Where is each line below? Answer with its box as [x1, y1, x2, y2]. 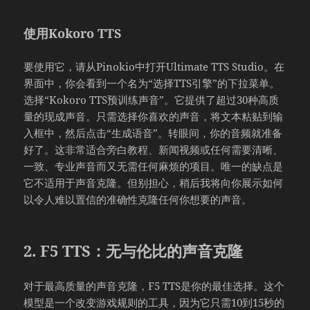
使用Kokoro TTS [24, 24, 122, 42]
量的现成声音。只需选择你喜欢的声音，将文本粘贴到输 [24, 109, 284, 123]
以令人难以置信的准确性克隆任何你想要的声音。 [24, 192, 253, 206]
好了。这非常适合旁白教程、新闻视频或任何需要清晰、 [24, 142, 284, 156]
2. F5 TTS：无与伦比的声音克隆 [24, 239, 244, 261]
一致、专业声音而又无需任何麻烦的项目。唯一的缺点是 [24, 158, 284, 173]
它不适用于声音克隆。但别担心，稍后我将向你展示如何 [24, 175, 284, 190]
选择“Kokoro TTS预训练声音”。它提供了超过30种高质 [24, 92, 280, 107]
